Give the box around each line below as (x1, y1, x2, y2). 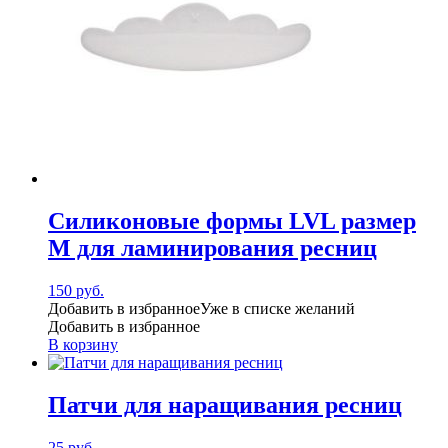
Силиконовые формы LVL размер (48, 207, 416, 234)
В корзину (48, 335, 118, 353)
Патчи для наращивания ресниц (48, 391, 402, 418)
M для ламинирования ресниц (48, 234, 377, 261)
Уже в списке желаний (200, 299, 355, 317)
